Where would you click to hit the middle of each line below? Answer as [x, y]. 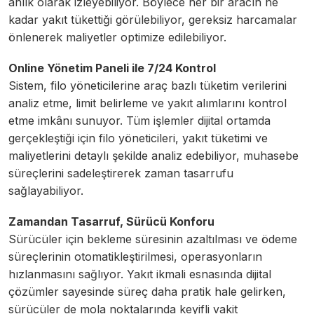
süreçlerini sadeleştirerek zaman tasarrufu [121, 173]
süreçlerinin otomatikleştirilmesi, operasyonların [135, 256]
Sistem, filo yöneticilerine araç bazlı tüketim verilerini [148, 85]
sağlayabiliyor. [46, 190]
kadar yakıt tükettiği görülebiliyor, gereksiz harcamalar [153, 19]
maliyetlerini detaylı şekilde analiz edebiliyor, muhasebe [153, 155]
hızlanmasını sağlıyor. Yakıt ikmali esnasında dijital [140, 274]
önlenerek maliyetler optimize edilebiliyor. [117, 37]
